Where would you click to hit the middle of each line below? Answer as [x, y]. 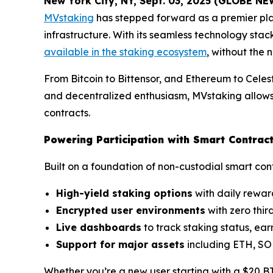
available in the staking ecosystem [125, 52]
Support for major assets [120, 245]
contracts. [67, 113]
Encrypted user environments [131, 211]
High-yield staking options [124, 193]
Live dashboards [99, 228]
